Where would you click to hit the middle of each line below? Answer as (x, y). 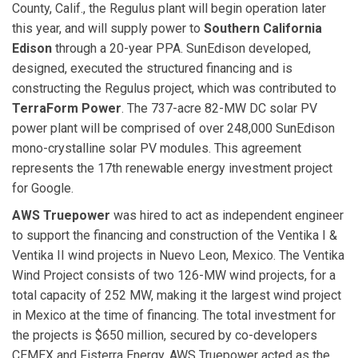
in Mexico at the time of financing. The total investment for (174, 315)
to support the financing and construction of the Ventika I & (175, 235)
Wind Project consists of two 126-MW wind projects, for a (174, 275)
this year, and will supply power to (108, 29)
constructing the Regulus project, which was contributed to (174, 89)
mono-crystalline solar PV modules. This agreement (157, 149)
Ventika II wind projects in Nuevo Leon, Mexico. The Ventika (178, 255)
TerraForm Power (67, 109)
